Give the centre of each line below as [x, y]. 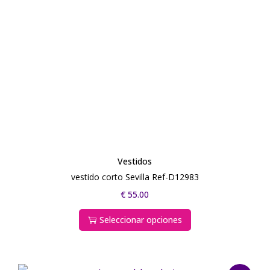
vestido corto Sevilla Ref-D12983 [135, 177]
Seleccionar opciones [140, 219]
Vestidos [135, 161]
